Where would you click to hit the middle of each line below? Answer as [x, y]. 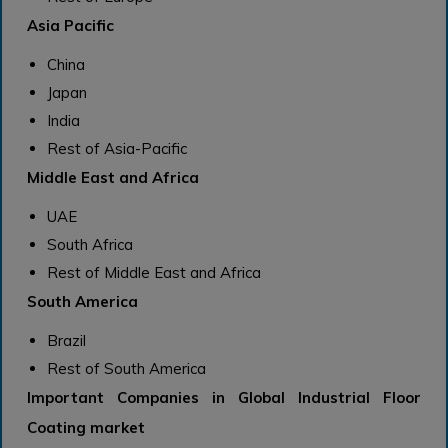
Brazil [66, 340]
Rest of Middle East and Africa [153, 272]
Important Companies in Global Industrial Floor [224, 397]
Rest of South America [126, 368]
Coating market [86, 427]
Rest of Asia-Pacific [116, 148]
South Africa [89, 244]
